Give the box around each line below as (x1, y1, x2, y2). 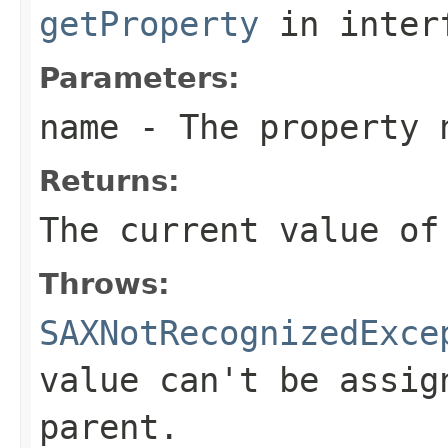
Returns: (39, 163, 180, 198)
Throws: (39, 266, 170, 301)
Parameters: (39, 60, 240, 95)
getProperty (39, 3, 259, 44)
